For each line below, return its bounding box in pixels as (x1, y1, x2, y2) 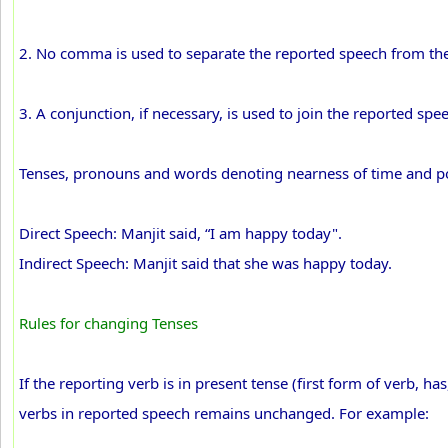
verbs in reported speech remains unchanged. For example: (19, 403, 429, 423)
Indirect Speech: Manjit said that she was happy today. (19, 253, 392, 273)
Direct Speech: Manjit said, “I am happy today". (19, 223, 342, 243)
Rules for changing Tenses (19, 313, 198, 333)
